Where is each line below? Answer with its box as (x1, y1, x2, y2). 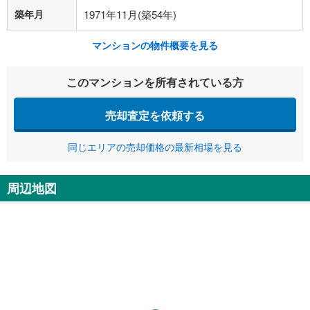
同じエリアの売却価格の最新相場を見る (68, 140, 242, 154)
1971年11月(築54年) (84, 7, 176, 21)
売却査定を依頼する (105, 107, 205, 123)
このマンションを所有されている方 (66, 74, 244, 90)
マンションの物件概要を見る (92, 38, 218, 52)
